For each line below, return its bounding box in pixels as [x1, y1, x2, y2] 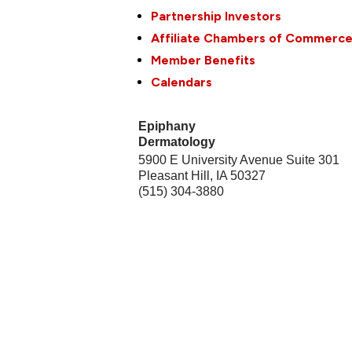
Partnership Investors [151, 9, 282, 24]
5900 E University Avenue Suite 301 [138, 153, 340, 167]
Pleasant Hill [138, 169, 211, 183]
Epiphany [138, 119, 196, 134]
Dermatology [138, 135, 216, 149]
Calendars [151, 75, 213, 90]
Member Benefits [151, 53, 256, 68]
